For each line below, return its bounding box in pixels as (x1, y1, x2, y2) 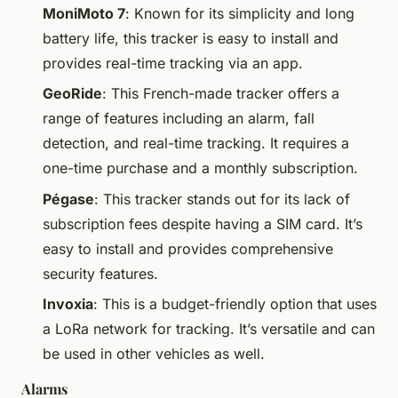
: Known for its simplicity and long (125, 4, 354, 22)
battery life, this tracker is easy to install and (43, 28, 338, 47)
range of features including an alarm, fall (43, 109, 314, 128)
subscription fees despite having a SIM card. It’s (43, 214, 362, 233)
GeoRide (43, 84, 102, 103)
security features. (43, 264, 158, 283)
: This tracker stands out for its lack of (94, 189, 350, 208)
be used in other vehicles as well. (43, 345, 265, 363)
